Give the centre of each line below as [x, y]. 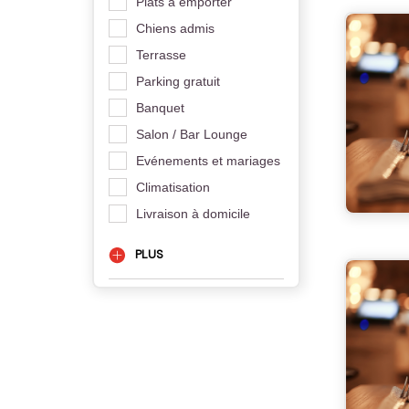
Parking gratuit [178, 81]
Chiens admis [175, 28]
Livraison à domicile [193, 213]
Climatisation [173, 187]
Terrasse [161, 54]
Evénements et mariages [208, 160]
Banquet [160, 107]
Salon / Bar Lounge [191, 134]
